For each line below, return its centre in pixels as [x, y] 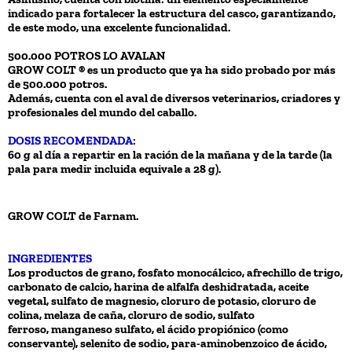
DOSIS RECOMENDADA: [72, 140]
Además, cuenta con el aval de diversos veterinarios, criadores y [174, 98]
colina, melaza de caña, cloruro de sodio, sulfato [131, 315]
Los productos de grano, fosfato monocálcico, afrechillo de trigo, [175, 272]
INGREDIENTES [50, 258]
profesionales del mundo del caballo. [102, 112]
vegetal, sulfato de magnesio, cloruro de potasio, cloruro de [162, 301]
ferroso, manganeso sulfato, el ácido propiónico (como [148, 329]
